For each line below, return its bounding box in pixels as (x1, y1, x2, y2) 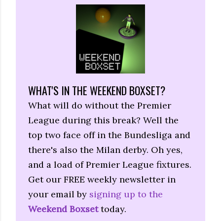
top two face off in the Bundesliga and (28, 129, 190, 141)
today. (98, 203, 126, 215)
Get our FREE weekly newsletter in (28, 173, 176, 185)
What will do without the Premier (28, 99, 171, 111)
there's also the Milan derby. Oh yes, (28, 144, 183, 155)
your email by (28, 188, 89, 200)
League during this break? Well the (28, 114, 179, 126)
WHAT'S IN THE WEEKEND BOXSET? (28, 82, 165, 98)
